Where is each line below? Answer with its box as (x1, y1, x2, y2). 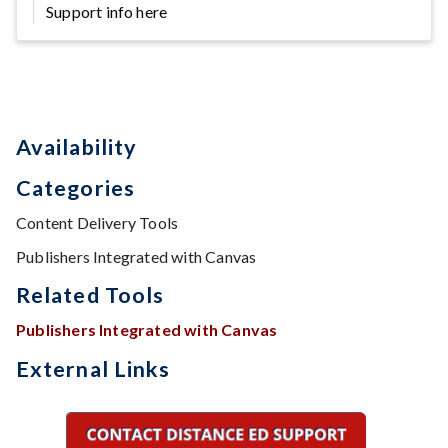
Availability (16, 134, 138, 161)
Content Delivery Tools (16, 213, 179, 233)
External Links (16, 355, 171, 382)
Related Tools (16, 282, 165, 309)
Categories (16, 175, 135, 202)
